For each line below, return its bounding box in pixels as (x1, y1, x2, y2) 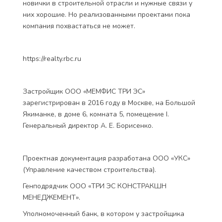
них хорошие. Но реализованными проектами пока (23, 10, 190, 19)
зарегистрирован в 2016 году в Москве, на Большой (23, 98, 195, 108)
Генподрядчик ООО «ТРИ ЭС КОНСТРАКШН (23, 181, 166, 191)
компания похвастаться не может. (23, 21, 135, 31)
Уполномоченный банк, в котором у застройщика (23, 209, 184, 219)
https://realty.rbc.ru (23, 54, 81, 63)
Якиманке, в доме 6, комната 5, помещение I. (23, 110, 169, 119)
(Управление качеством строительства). (23, 165, 156, 174)
